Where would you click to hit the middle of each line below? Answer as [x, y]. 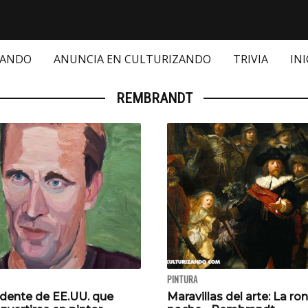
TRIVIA [251, 59]
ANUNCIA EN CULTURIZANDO [132, 59]
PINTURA [182, 280]
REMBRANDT [154, 99]
